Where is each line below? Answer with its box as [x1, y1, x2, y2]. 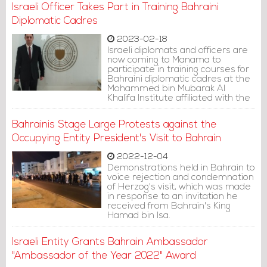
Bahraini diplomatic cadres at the [107, 74, 250, 84]
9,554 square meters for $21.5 [107, 14, 240, 24]
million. [107, 24, 136, 33]
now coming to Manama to [107, 55, 221, 65]
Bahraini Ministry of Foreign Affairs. [107, 103, 255, 113]
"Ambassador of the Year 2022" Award [12, 251, 196, 261]
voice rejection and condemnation [107, 173, 254, 182]
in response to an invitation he [107, 192, 238, 201]
